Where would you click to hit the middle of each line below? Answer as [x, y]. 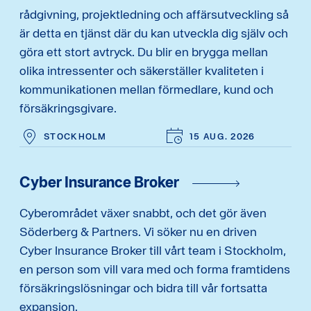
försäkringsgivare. [68, 108]
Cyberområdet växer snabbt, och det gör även [143, 212]
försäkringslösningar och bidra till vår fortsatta [143, 287]
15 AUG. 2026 [222, 136]
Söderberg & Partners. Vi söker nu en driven [138, 231]
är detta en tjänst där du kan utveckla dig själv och [154, 33]
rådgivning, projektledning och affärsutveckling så [154, 14]
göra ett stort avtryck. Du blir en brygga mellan [144, 51]
